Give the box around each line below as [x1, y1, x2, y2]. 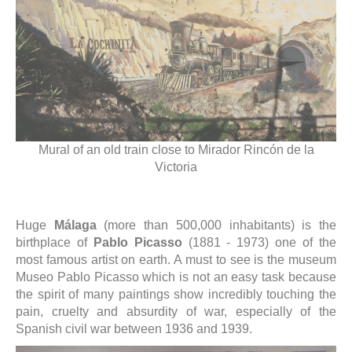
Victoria [155, 160, 197, 174]
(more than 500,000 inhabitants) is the [96, 218, 337, 233]
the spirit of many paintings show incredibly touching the [16, 288, 336, 302]
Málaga [53, 218, 97, 233]
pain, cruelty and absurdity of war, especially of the [16, 305, 336, 319]
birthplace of [16, 236, 93, 250]
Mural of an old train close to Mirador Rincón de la [38, 143, 314, 157]
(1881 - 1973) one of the [181, 236, 337, 250]
